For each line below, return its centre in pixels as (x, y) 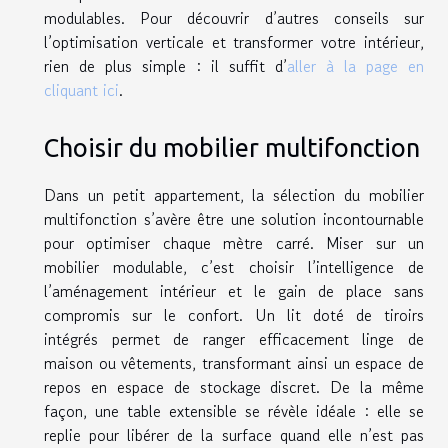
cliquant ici (81, 89)
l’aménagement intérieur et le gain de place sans (234, 291)
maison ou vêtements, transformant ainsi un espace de (234, 363)
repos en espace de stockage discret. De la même (234, 387)
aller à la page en (355, 65)
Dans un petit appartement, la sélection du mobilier (234, 195)
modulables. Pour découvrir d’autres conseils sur (234, 17)
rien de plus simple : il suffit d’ (165, 65)
